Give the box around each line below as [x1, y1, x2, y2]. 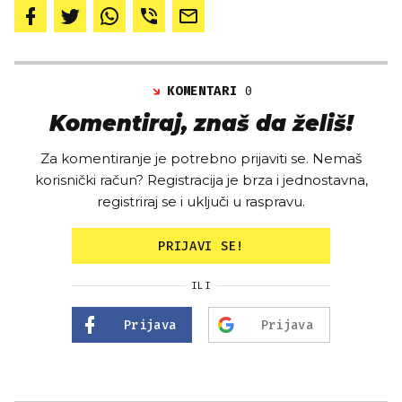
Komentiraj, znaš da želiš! [48, 109, 354, 136]
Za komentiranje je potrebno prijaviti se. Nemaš [40, 149, 362, 167]
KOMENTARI [167, 83, 246, 99]
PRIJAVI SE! [158, 238, 244, 254]
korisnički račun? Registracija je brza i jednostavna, [34, 170, 368, 188]
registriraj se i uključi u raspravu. [97, 192, 305, 210]
